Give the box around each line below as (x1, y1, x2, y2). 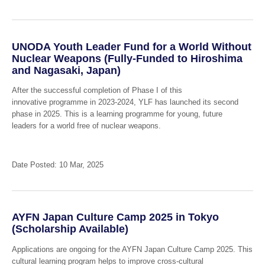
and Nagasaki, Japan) (11, 64, 121, 76)
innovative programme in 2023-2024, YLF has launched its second (11, 98, 238, 107)
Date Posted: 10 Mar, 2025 (11, 160, 104, 170)
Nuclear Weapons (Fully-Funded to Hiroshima (11, 52, 243, 64)
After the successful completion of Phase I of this (11, 86, 182, 95)
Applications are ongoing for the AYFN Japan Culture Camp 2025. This (11, 245, 253, 254)
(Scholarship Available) (11, 223, 128, 235)
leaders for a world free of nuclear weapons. (11, 121, 161, 131)
